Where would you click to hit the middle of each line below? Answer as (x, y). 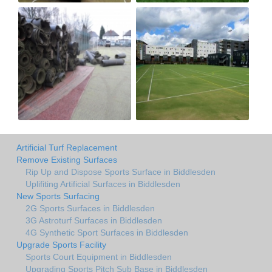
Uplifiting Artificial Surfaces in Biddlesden (103, 184)
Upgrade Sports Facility (61, 244)
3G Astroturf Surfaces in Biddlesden (94, 220)
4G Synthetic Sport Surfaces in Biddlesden (107, 232)
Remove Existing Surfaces (67, 159)
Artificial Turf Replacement (67, 147)
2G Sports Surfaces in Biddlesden (90, 208)
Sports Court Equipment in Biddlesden (99, 257)
